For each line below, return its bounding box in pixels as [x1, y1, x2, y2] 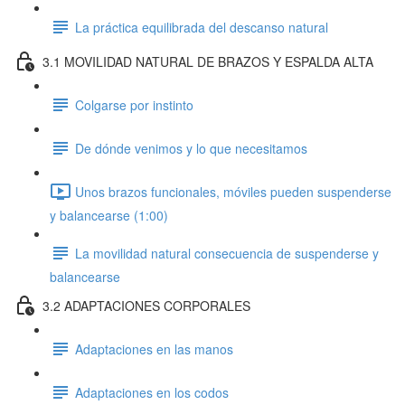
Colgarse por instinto [75, 95, 193, 114]
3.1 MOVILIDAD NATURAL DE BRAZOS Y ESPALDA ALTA [42, 52, 373, 71]
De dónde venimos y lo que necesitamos [75, 138, 307, 157]
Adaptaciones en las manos [75, 339, 233, 358]
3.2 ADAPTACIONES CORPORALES [42, 296, 250, 315]
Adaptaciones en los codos [75, 382, 229, 401]
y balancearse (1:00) [50, 206, 168, 224]
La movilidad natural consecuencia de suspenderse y [75, 243, 379, 262]
